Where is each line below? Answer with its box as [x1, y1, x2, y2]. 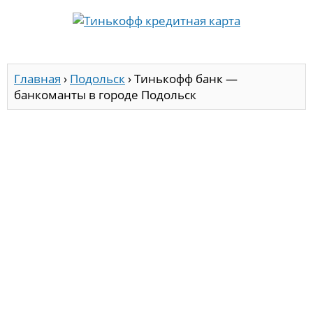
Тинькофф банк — [134, 71, 238, 87]
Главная [14, 71, 61, 87]
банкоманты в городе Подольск [14, 87, 196, 103]
